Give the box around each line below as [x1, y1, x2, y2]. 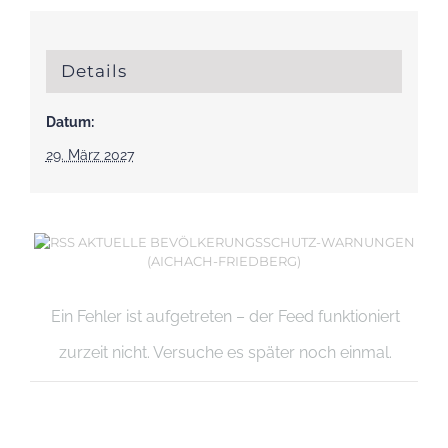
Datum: [45, 114, 94, 131]
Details [60, 61, 127, 82]
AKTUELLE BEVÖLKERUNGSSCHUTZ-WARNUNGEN [77, 233, 415, 250]
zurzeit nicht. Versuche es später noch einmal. [58, 342, 392, 362]
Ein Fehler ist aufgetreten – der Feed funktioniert [50, 306, 400, 326]
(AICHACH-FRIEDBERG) [147, 252, 301, 269]
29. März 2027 [45, 147, 134, 164]
